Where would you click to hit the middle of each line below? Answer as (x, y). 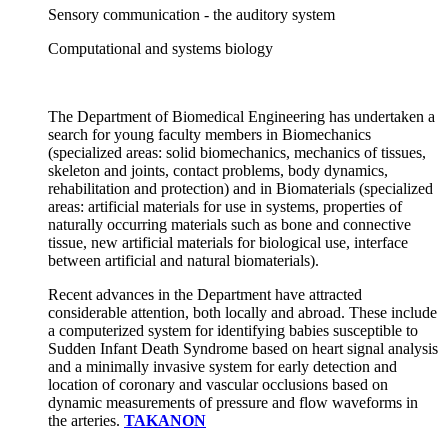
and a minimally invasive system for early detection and (222, 367)
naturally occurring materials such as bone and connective (229, 225)
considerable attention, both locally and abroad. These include (242, 313)
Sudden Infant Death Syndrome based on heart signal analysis (243, 349)
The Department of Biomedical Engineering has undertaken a (241, 117)
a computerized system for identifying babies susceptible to (233, 331)
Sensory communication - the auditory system (191, 15)
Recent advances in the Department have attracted (205, 295)
